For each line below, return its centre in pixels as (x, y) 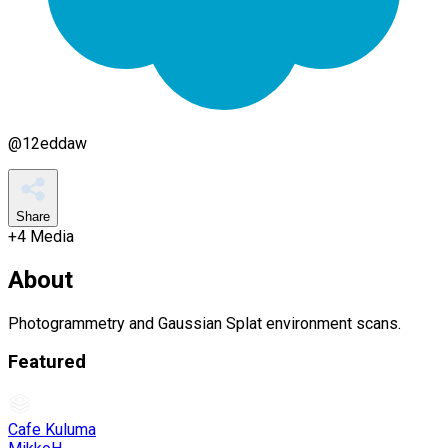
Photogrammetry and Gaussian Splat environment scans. (204, 323)
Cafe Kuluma (52, 429)
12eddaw (54, 143)
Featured (47, 362)
